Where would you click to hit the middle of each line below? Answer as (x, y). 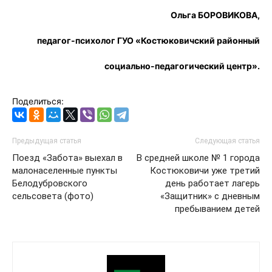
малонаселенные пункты (65, 170)
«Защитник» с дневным (210, 196)
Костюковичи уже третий (205, 170)
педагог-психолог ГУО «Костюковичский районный (148, 40)
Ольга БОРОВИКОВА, (215, 15)
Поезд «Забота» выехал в (67, 158)
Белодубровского (50, 183)
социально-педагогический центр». (182, 66)
